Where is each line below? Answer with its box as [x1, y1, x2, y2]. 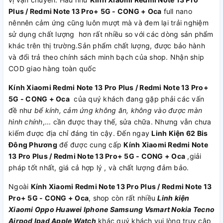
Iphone [83, 205, 109, 214]
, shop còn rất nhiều [89, 194, 158, 202]
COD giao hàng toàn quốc [8, 64, 96, 73]
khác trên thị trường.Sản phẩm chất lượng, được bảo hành [8, 41, 205, 50]
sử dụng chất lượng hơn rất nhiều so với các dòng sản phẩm [8, 30, 214, 38]
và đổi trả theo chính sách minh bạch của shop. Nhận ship [8, 53, 204, 61]
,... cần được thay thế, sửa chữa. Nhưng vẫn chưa [42, 117, 212, 126]
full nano [161, 7, 192, 15]
